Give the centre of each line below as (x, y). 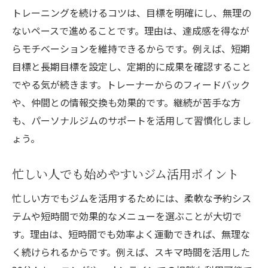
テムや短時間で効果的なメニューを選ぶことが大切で (127, 216)
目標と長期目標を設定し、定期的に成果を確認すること (132, 67)
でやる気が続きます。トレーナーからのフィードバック (131, 85)
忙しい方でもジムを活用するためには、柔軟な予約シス (132, 198)
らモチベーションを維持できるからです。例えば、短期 (131, 49)
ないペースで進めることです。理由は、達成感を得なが (131, 31)
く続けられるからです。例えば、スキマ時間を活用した (131, 252)
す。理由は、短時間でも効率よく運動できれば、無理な (131, 234)
